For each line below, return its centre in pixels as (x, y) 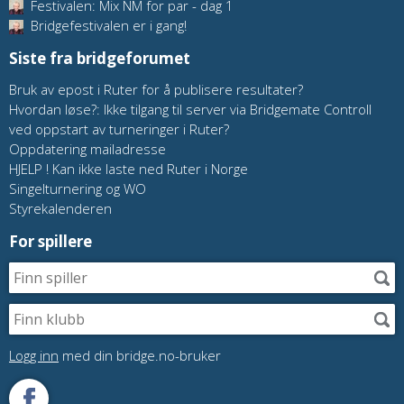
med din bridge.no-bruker (140, 356)
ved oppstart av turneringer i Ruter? (119, 129)
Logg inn (34, 356)
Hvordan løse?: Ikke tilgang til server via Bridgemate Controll (190, 110)
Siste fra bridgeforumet (100, 59)
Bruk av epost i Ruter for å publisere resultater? (156, 90)
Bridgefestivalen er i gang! (107, 26)
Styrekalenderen (60, 209)
